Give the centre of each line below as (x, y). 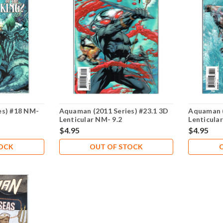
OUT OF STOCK (116, 147)
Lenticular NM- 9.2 (91, 119)
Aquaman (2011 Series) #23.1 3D (114, 111)
